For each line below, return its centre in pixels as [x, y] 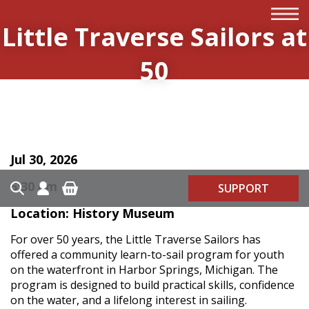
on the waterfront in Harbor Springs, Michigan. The [144, 270]
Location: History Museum [92, 213]
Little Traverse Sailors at [154, 37]
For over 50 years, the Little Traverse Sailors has [136, 239]
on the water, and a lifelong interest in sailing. [129, 300]
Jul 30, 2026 [44, 159]
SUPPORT [243, 188]
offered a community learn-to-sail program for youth [147, 255]
